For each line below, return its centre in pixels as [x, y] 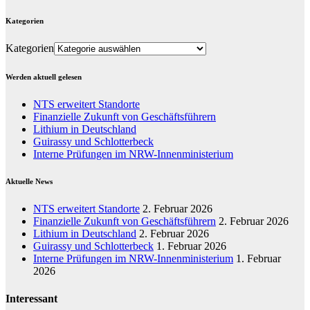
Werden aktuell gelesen [44, 76]
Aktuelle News [29, 182]
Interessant [31, 298]
